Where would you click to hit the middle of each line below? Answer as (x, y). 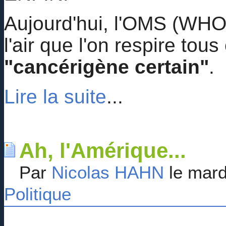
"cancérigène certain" (106, 67)
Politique (38, 194)
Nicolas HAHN (108, 172)
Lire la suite (55, 96)
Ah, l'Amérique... (103, 150)
